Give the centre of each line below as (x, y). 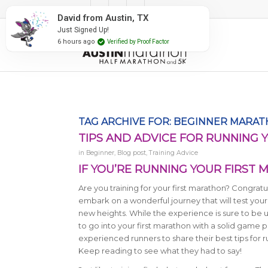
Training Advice (173, 153)
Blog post (131, 153)
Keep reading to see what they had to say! (160, 251)
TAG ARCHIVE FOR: (126, 122)
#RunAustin (182, 9)
